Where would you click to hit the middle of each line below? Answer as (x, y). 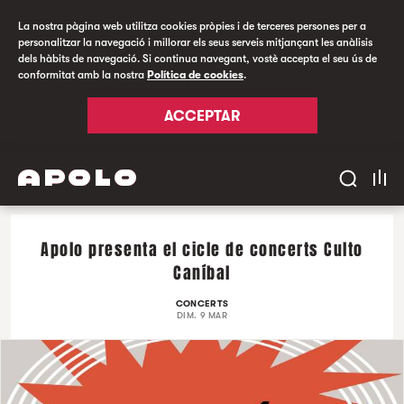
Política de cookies (195, 75)
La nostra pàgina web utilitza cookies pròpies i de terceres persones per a (192, 26)
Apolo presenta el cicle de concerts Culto (202, 250)
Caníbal (202, 273)
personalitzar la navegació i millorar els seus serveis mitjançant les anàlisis (195, 42)
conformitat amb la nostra (83, 75)
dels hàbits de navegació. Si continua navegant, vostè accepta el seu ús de (197, 59)
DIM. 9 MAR (202, 315)
